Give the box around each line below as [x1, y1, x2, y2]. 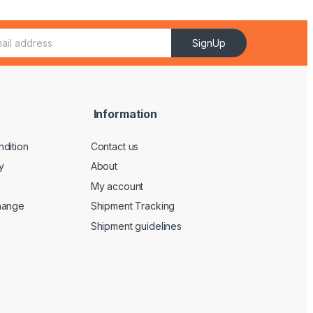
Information [90, 107, 157, 122]
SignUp [192, 37, 226, 50]
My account [90, 180, 144, 192]
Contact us [90, 140, 139, 152]
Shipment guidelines [90, 219, 182, 232]
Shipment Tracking [90, 200, 175, 212]
